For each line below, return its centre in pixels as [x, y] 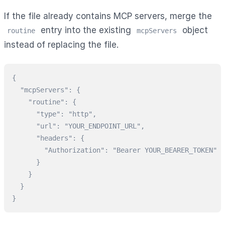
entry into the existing [86, 30]
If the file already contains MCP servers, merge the [108, 16]
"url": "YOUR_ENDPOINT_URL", [78, 126]
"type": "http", [54, 114]
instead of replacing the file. [61, 44]
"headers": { [48, 138]
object [194, 30]
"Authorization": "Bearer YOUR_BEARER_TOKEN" [115, 150]
